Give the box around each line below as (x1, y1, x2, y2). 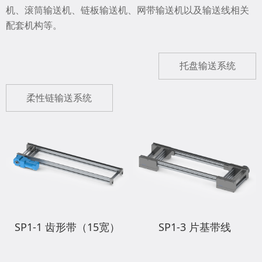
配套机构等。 (6, 19, 62, 32)
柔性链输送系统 (26, 91, 92, 105)
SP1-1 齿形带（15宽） (15, 220, 120, 235)
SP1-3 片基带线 (158, 220, 231, 235)
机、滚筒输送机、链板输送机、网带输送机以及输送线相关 (6, 4, 249, 17)
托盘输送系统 (179, 59, 236, 73)
